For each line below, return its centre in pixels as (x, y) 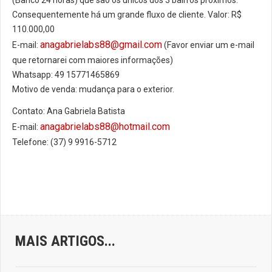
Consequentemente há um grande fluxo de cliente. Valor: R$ (127, 15)
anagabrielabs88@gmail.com (101, 45)
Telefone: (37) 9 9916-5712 (64, 142)
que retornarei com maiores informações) (93, 60)
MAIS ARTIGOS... (65, 241)
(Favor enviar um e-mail (208, 45)
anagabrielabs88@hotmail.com (105, 127)
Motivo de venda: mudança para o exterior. (94, 89)
